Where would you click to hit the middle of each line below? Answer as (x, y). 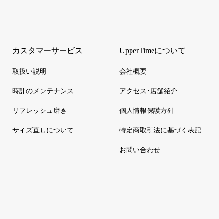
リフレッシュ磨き (39, 111)
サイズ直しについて (43, 131)
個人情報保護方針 (146, 111)
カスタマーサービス (47, 51)
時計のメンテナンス (43, 91)
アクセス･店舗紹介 (148, 91)
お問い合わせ (140, 150)
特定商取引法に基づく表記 (160, 131)
